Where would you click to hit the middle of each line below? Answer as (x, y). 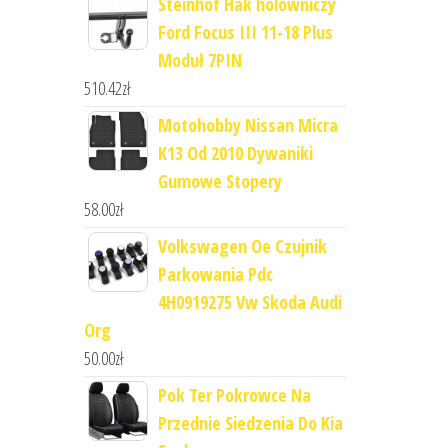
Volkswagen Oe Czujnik (242, 246)
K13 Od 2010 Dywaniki (235, 153)
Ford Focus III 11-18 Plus (245, 32)
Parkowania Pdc (215, 274)
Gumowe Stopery (219, 181)
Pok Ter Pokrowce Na (234, 395)
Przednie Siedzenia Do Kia (250, 423)
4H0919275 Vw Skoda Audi (249, 302)
